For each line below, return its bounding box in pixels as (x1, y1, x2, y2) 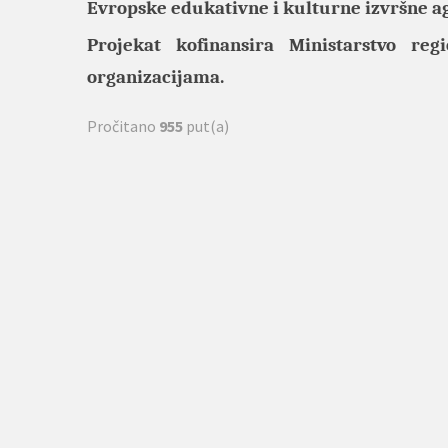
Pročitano (87, 116, 159, 136)
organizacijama (87, 66, 220, 88)
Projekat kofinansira (87, 34, 289, 56)
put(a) (183, 116, 229, 136)
